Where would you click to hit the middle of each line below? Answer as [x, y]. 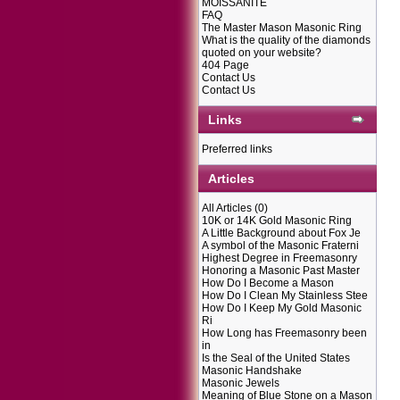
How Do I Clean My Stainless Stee [285, 296]
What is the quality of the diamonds [286, 40]
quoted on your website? [262, 53]
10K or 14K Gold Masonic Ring [277, 221]
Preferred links [237, 149]
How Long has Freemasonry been [284, 333]
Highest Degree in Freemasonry [279, 258]
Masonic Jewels [241, 383]
